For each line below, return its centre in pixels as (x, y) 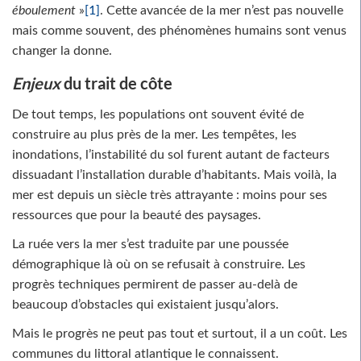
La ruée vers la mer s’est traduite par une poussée (150, 244)
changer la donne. (62, 50)
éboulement (44, 10)
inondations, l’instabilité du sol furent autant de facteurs (171, 154)
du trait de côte (116, 83)
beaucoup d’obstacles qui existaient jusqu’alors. (145, 304)
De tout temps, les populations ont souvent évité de (158, 114)
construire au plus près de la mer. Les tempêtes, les (154, 134)
